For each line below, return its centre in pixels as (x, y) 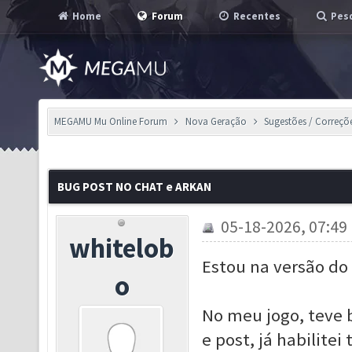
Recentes (256, 16)
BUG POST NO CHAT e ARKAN (134, 187)
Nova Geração (216, 121)
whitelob (122, 248)
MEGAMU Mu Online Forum (111, 121)
